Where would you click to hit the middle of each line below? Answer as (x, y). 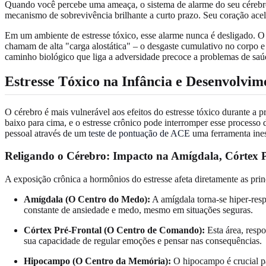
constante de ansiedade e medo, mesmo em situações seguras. (138, 210)
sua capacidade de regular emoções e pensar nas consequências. (143, 240)
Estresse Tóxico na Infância (88, 82)
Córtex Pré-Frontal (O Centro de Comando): (114, 230)
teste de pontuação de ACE (139, 133)
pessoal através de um (47, 133)
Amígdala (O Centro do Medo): (87, 199)
